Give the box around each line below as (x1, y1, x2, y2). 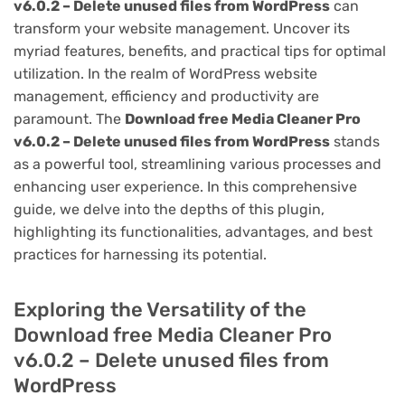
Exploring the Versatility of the (14, 297, 306, 322)
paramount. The (14, 109, 125, 127)
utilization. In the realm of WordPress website (14, 64, 317, 82)
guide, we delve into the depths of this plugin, (14, 200, 325, 218)
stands (330, 132, 380, 150)
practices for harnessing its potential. (14, 245, 267, 263)
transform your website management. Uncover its (14, 19, 350, 37)
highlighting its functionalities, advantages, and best (14, 222, 372, 240)
